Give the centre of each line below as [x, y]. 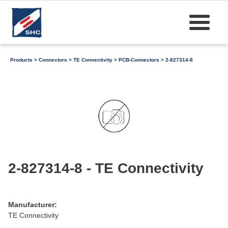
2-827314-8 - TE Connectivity [106, 168]
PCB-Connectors [139, 60]
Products [21, 60]
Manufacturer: [33, 204]
